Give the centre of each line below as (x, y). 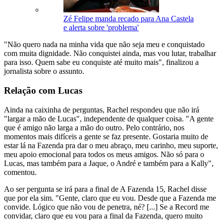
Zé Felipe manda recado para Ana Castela (129, 19)
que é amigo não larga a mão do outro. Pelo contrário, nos (94, 127)
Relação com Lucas (43, 91)
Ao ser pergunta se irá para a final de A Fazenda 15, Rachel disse (105, 189)
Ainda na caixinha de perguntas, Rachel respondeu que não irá (102, 110)
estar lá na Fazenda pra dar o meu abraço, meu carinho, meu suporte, (111, 145)
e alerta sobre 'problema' (101, 28)
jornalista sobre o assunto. (44, 71)
